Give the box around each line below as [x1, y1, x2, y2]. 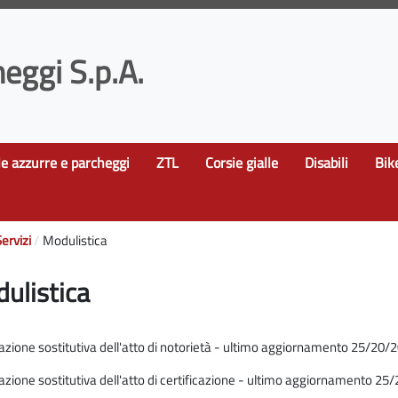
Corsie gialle [205, 151, 278, 173]
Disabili [305, 151, 348, 173]
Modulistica [42, 229, 107, 251]
